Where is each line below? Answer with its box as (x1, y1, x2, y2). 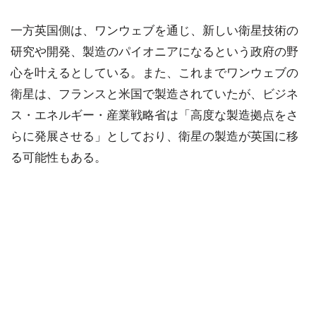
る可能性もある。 (11, 150, 107, 165)
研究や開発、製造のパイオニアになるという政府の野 (11, 44, 298, 59)
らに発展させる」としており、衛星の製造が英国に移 (11, 129, 298, 144)
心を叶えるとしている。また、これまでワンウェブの (11, 66, 298, 80)
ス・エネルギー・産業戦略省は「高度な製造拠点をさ (11, 108, 298, 123)
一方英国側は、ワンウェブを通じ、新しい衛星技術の (11, 23, 298, 38)
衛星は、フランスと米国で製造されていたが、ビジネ (11, 87, 298, 102)
